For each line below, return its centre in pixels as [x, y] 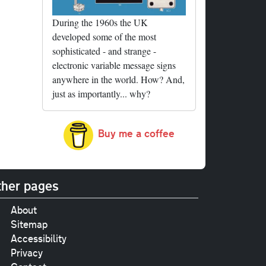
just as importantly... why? [101, 93]
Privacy [26, 253]
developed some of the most [104, 36]
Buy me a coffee [136, 133]
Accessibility [38, 238]
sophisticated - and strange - [104, 50]
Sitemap [29, 224]
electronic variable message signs [114, 65]
